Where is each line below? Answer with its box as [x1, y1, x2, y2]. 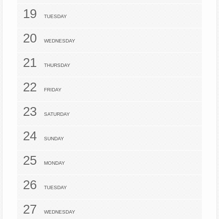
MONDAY [44, 160, 66, 166]
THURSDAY [44, 63, 71, 68]
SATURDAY [44, 111, 70, 117]
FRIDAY [44, 87, 62, 92]
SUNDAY [44, 136, 65, 141]
